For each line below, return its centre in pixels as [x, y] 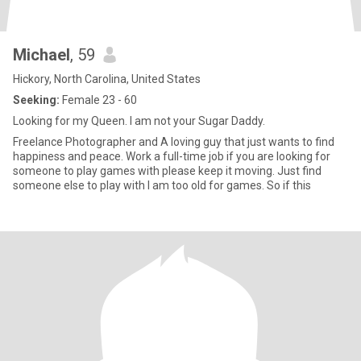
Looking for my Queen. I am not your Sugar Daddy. [139, 121]
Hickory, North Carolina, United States [107, 79]
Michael [41, 55]
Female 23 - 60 [98, 100]
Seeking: [36, 100]
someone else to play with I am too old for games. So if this [162, 185]
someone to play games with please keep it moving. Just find [167, 171]
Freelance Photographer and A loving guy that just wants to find [174, 142]
